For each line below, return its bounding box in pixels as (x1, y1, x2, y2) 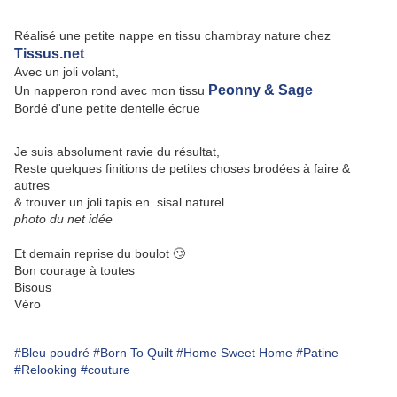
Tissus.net (14, 46, 88, 62)
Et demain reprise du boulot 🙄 (14, 246, 185, 261)
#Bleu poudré (14, 346, 90, 361)
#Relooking (14, 362, 77, 378)
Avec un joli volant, (14, 65, 119, 80)
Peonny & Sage (208, 82, 313, 98)
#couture (81, 362, 130, 378)
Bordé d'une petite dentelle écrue (14, 101, 200, 116)
